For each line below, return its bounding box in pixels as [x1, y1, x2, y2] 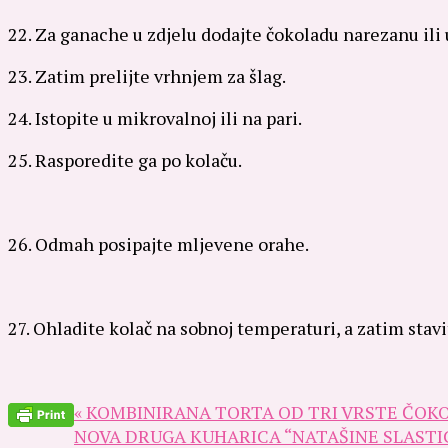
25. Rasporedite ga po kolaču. [8, 147, 242, 172]
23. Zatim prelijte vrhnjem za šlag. [8, 63, 286, 88]
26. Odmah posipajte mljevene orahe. [8, 231, 309, 256]
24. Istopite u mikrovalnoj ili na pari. [8, 105, 302, 130]
